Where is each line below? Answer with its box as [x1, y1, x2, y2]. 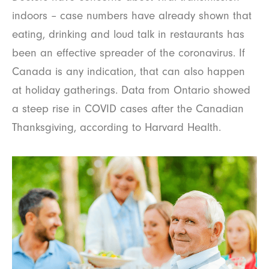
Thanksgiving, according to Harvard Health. [12, 120, 221, 134]
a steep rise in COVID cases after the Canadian [12, 101, 244, 115]
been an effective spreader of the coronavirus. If [12, 46, 245, 59]
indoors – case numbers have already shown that [12, 8, 252, 22]
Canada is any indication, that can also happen [12, 64, 245, 78]
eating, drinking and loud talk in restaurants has [12, 27, 244, 41]
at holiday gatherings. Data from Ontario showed [12, 83, 250, 97]
